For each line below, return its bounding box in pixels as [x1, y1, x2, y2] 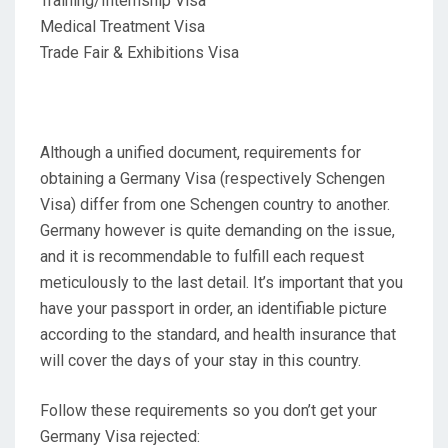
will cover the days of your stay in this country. [40, 350, 361, 370]
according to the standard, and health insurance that [40, 324, 396, 344]
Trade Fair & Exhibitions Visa [40, 42, 239, 62]
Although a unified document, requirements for [40, 142, 361, 162]
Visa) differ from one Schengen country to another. [40, 194, 390, 214]
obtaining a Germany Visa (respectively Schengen [40, 168, 385, 188]
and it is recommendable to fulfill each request [40, 246, 364, 266]
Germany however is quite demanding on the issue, [40, 220, 395, 240]
